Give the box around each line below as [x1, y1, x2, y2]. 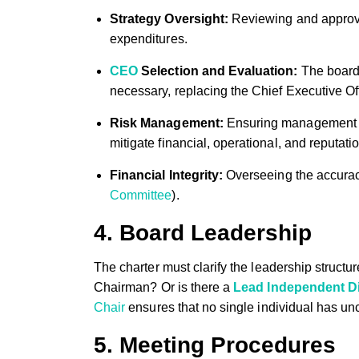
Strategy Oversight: [110, 11, 228, 26]
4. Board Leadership [94, 220, 312, 245]
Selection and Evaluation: [138, 63, 298, 78]
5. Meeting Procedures [94, 332, 336, 357]
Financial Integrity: [110, 167, 223, 182]
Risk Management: [110, 115, 224, 130]
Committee [110, 188, 172, 202]
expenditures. [110, 31, 188, 46]
